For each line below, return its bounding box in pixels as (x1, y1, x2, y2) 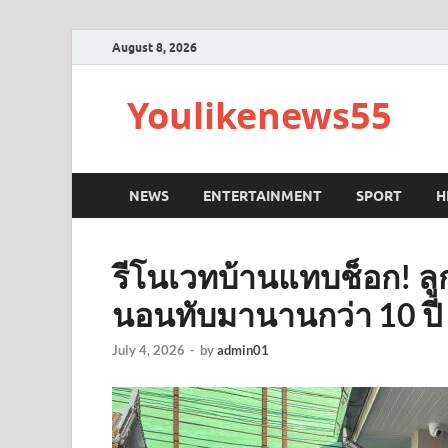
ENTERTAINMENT (203, 187, 322, 204)
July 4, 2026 (112, 342, 185, 359)
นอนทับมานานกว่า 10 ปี (112, 295, 442, 334)
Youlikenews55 (127, 91, 392, 140)
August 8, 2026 (112, 39, 197, 55)
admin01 (217, 342, 269, 359)
